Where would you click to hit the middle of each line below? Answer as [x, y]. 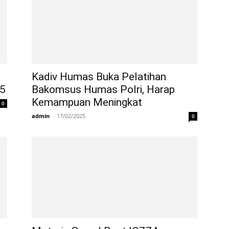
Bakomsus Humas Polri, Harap [103, 89]
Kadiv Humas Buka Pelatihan [99, 77]
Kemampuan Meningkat [87, 102]
